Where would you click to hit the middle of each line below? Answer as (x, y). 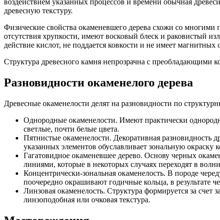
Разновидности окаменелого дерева (98, 82)
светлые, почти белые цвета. (71, 129)
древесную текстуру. (38, 10)
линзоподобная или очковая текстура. (87, 199)
